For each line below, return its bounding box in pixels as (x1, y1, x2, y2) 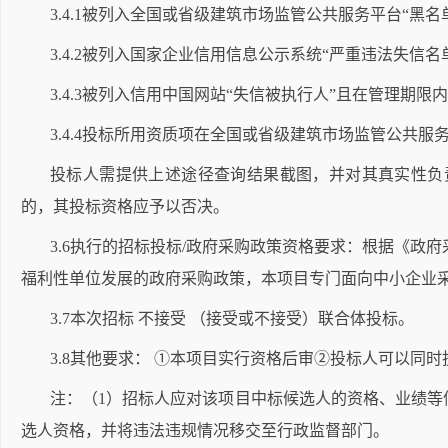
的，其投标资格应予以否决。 (21, 198, 229, 215)
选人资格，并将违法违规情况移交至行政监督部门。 (21, 422, 389, 439)
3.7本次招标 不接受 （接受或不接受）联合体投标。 (50, 310, 414, 327)
